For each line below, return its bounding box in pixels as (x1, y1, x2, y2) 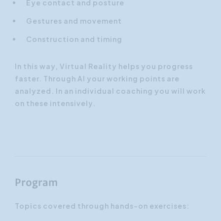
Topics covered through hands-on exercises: (15, 201, 189, 210)
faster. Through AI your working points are (15, 74, 180, 83)
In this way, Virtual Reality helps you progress (15, 62, 193, 71)
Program (15, 178, 58, 189)
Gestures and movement (26, 16, 122, 25)
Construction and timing (26, 35, 122, 43)
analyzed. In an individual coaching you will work (15, 86, 206, 95)
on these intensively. (15, 99, 96, 108)
